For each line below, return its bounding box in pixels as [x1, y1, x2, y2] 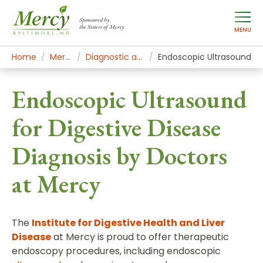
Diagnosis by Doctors [12, 140, 227, 172]
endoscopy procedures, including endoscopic [12, 244, 221, 258]
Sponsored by [79, 16, 110, 23]
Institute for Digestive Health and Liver [32, 216, 225, 230]
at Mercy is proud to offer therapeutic [51, 230, 229, 244]
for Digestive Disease [12, 112, 221, 144]
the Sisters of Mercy [79, 23, 124, 31]
